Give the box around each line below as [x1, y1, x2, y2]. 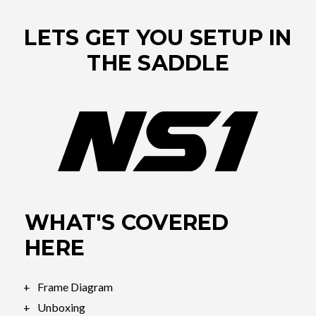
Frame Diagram [37, 280, 114, 294]
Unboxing [37, 300, 86, 315]
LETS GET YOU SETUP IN [24, 25, 292, 51]
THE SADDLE [87, 50, 229, 77]
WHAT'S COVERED [25, 209, 229, 236]
